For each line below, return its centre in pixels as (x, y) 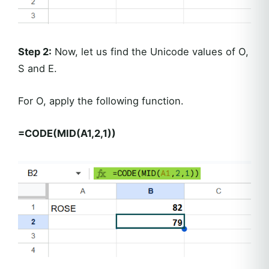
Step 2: (35, 52)
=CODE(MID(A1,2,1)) (67, 134)
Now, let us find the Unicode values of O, (150, 52)
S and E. (38, 69)
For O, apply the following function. (101, 101)
